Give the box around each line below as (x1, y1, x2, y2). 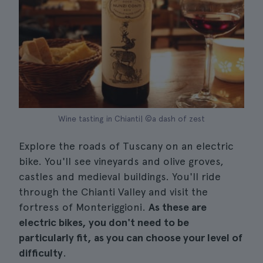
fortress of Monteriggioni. (19, 201, 149, 213)
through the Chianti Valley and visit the (19, 186, 208, 198)
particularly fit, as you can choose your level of (19, 231, 242, 244)
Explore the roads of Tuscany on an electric (19, 140, 234, 152)
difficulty (19, 247, 63, 259)
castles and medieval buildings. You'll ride (19, 170, 221, 183)
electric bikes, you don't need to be (19, 216, 189, 228)
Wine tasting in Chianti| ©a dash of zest (58, 114, 205, 123)
